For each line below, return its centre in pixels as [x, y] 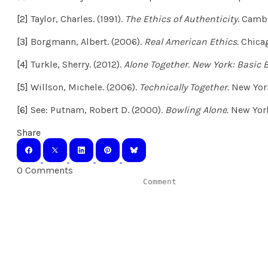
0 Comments [45, 170]
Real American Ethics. [193, 41]
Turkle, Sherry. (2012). [76, 64]
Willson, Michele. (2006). [84, 87]
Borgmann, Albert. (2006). [86, 41]
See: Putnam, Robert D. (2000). [97, 109]
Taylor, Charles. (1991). [77, 19]
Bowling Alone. [198, 109]
